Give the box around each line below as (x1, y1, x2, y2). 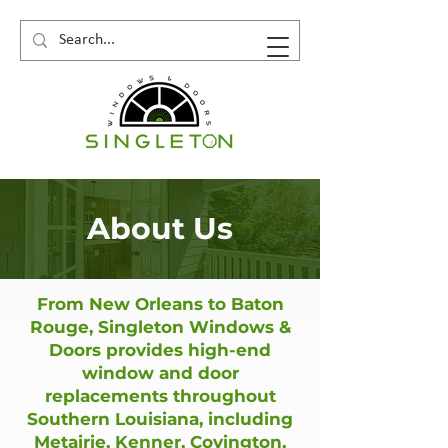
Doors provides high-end (49, 340, 271, 360)
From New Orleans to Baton (36, 294, 284, 314)
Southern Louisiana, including (27, 409, 293, 429)
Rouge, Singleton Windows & (29, 317, 291, 337)
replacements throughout (44, 386, 276, 406)
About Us (87, 210, 233, 247)
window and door (81, 363, 239, 383)
